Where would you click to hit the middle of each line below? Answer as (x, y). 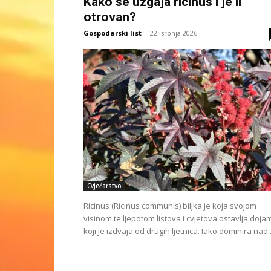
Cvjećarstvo (104, 186)
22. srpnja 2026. (175, 33)
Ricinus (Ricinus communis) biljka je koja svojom (170, 206)
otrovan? (110, 17)
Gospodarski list (113, 33)
